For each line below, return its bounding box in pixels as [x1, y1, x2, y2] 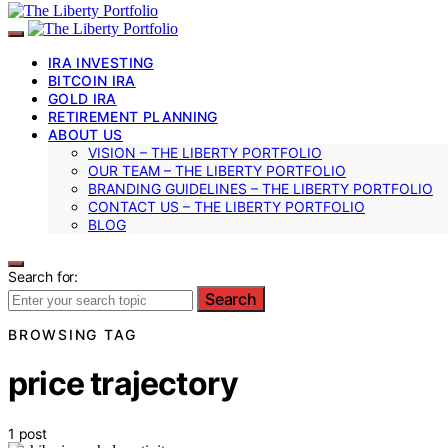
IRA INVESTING [48, 53, 154, 71]
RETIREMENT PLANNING [48, 107, 218, 125]
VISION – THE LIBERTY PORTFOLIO [88, 143, 322, 161]
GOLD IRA [48, 89, 117, 107]
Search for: [8, 267, 79, 285]
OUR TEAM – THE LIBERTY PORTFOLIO [88, 161, 346, 179]
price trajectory [8, 364, 239, 404]
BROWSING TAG [8, 325, 137, 343]
